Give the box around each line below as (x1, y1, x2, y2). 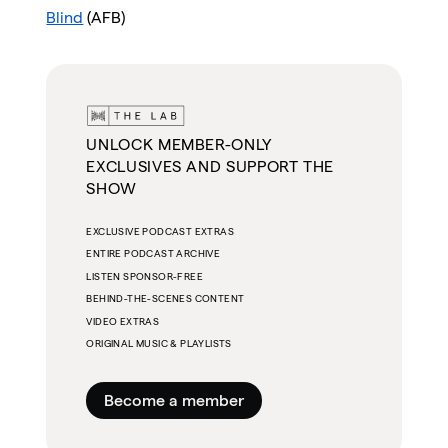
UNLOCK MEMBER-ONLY (86, 136, 272, 154)
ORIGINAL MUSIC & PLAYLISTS (86, 337, 232, 349)
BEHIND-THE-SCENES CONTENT (86, 293, 245, 305)
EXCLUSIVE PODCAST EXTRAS (86, 226, 234, 238)
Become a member (104, 392, 245, 410)
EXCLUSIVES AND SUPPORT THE (86, 158, 335, 176)
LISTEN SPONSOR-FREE (86, 270, 203, 282)
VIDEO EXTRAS (86, 315, 160, 327)
